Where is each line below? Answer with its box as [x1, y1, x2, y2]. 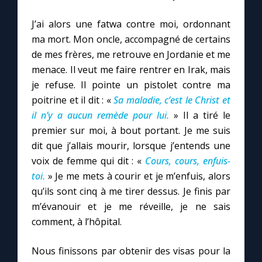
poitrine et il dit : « [32, 94, 114, 106]
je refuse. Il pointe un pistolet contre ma [32, 78, 230, 91]
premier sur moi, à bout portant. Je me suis [32, 124, 230, 137]
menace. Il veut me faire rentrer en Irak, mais [32, 63, 230, 76]
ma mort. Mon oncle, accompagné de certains [32, 33, 230, 46]
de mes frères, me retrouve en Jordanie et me [32, 48, 230, 61]
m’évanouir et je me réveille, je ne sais [32, 200, 230, 213]
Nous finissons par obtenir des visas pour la [32, 244, 230, 257]
